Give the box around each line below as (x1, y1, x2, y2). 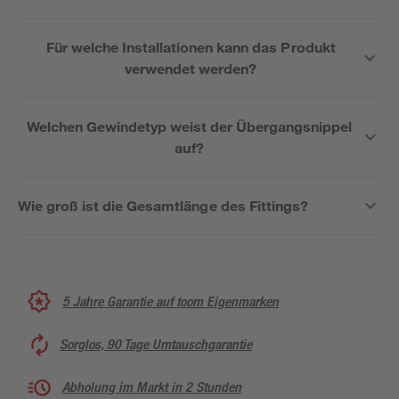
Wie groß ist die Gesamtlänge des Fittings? (18, 197, 308, 214)
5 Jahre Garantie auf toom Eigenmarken (62, 292, 279, 310)
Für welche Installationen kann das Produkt (45, 38, 336, 55)
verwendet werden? (125, 60, 257, 77)
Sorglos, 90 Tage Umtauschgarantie (60, 336, 252, 353)
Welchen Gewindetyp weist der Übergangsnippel (26, 118, 353, 134)
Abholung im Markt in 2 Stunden (62, 379, 241, 395)
